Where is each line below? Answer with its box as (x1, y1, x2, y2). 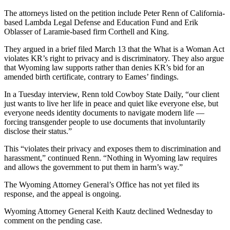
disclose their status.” (4, 126, 72, 136)
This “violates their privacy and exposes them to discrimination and (4, 144, 221, 153)
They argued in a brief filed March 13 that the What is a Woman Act (4, 44, 224, 53)
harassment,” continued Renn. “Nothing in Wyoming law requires (4, 153, 217, 162)
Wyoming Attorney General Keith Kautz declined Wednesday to (4, 206, 213, 216)
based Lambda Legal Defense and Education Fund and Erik (4, 17, 198, 27)
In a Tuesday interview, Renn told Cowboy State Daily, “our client (4, 89, 219, 99)
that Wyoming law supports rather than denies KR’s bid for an (4, 63, 204, 72)
